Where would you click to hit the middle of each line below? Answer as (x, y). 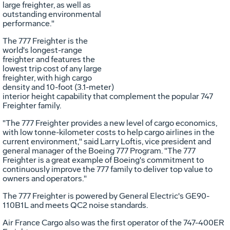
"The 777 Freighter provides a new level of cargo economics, (110, 123)
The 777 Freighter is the (45, 41)
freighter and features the (49, 59)
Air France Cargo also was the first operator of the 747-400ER (113, 222)
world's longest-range (42, 50)
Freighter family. (32, 105)
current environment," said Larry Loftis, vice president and (107, 141)
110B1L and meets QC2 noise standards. (75, 205)
